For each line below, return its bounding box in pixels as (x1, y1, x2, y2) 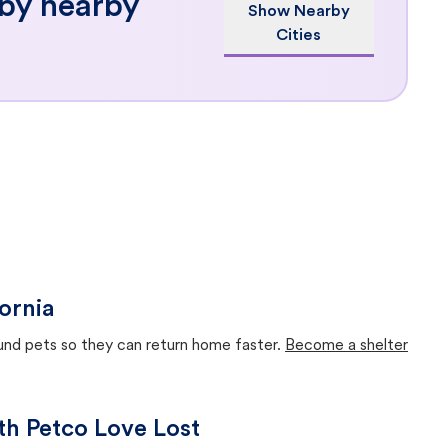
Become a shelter (285, 338, 408, 354)
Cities (276, 27, 322, 44)
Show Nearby (247, 3, 350, 20)
